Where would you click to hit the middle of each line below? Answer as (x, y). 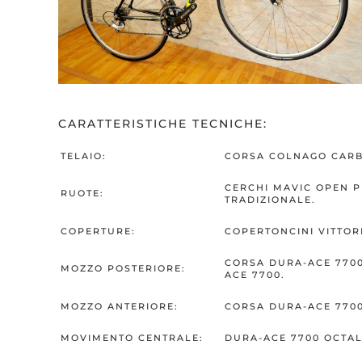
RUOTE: (82, 194)
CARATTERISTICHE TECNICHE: (163, 124)
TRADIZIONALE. (270, 200)
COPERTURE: (98, 232)
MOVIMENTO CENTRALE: (132, 338)
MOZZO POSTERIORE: (123, 269)
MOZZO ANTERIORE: (120, 307)
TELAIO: (84, 156)
